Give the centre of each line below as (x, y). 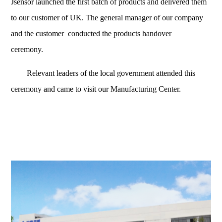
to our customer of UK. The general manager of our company (107, 18)
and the (24, 34)
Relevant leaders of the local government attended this (103, 73)
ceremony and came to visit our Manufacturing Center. (96, 89)
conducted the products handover (119, 34)
